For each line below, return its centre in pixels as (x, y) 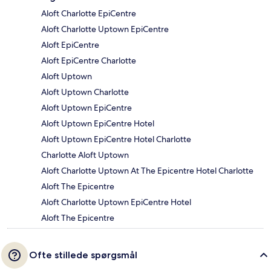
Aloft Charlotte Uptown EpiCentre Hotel (116, 202)
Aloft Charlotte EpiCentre (89, 14)
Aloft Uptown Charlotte (85, 92)
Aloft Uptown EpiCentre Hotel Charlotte (116, 139)
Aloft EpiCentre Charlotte (89, 61)
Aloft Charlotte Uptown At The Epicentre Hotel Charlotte (147, 171)
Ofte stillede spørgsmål (83, 255)
